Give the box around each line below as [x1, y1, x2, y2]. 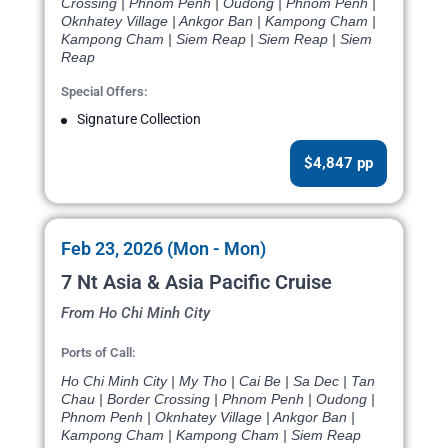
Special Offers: [61, 84, 148, 100]
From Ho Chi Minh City [61, 304, 210, 323]
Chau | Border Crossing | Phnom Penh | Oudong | [61, 391, 375, 408]
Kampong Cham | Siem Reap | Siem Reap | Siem [61, 31, 372, 48]
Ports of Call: [61, 345, 136, 361]
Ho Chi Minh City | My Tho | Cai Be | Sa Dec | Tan [61, 373, 375, 390]
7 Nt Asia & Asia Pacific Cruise [61, 270, 332, 295]
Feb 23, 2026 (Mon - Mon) [61, 238, 266, 260]
